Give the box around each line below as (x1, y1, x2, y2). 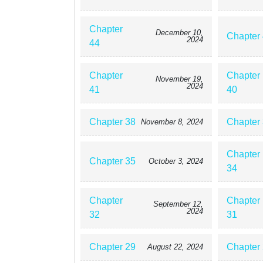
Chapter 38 (89, 117, 136, 127)
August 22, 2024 (147, 242, 203, 251)
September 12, (153, 200, 203, 208)
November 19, (155, 75, 203, 83)
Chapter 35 (89, 156, 136, 166)
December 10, (155, 28, 203, 37)
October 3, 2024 (148, 157, 203, 166)
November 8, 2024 (140, 117, 203, 126)
